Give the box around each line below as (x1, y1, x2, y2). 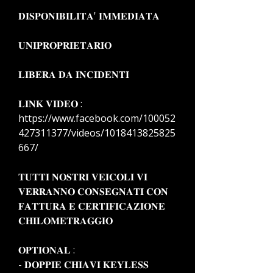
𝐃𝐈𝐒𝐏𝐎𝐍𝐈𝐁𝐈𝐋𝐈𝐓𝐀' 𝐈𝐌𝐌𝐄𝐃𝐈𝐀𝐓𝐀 (18, 9, 160, 23)
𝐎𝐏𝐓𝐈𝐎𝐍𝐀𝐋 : (18, 243, 75, 257)
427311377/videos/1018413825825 (18, 126, 175, 140)
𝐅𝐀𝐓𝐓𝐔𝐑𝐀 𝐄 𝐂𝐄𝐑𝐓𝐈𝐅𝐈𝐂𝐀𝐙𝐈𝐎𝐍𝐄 (18, 199, 165, 213)
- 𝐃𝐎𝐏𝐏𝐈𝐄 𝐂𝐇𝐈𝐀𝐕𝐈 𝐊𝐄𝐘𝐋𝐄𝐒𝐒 (18, 258, 149, 271)
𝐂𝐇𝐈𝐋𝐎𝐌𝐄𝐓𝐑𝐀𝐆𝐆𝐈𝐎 (18, 214, 113, 227)
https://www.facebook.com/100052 (18, 112, 175, 125)
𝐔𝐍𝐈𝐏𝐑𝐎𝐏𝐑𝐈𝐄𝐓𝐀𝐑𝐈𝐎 (18, 38, 112, 52)
